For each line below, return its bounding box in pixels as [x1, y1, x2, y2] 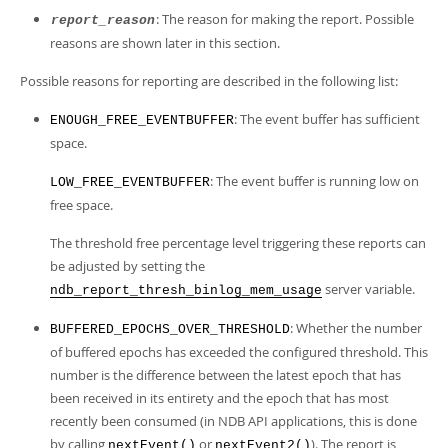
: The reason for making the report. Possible [156, 10, 414, 28]
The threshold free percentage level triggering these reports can [50, 234, 426, 252]
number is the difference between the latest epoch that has [50, 366, 401, 384]
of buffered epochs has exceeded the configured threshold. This [50, 343, 428, 361]
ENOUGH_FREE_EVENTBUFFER [50, 113, 234, 128]
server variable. [322, 280, 415, 298]
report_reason [51, 13, 155, 28]
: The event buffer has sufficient [234, 110, 420, 128]
